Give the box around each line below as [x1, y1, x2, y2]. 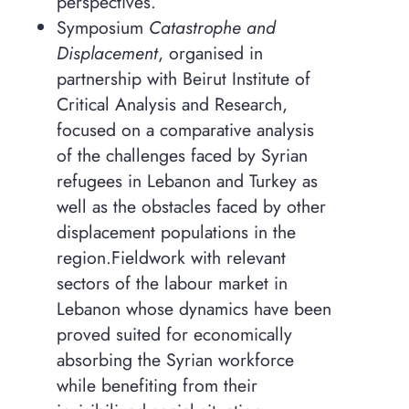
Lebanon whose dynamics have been [56, 296, 331, 322]
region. [56, 245, 111, 271]
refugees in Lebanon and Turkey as [56, 168, 318, 194]
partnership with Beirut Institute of [56, 66, 310, 92]
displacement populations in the [56, 219, 296, 246]
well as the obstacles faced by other [56, 194, 326, 220]
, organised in [157, 40, 263, 67]
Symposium [56, 15, 149, 41]
